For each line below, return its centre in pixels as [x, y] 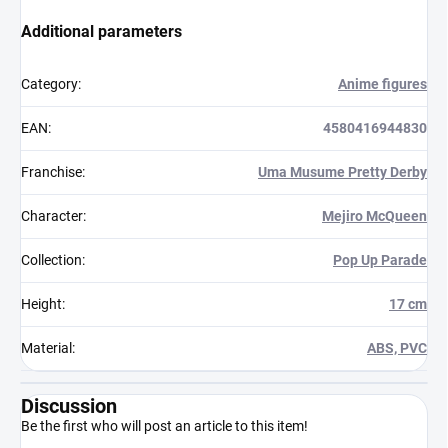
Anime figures [382, 83]
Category [49, 83]
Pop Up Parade [380, 259]
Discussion [69, 405]
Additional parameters [101, 31]
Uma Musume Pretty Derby [342, 171]
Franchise [51, 171]
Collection [51, 259]
